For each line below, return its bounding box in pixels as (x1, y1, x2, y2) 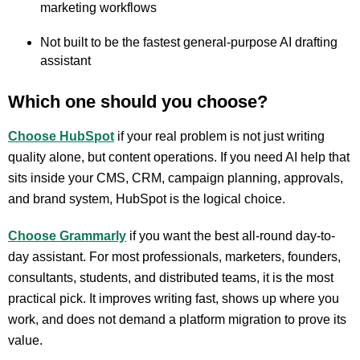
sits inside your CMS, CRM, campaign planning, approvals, (8, 171, 343, 185)
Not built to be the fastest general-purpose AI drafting (40, 35, 337, 49)
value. (8, 333, 43, 347)
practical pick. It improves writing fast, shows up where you (8, 292, 339, 305)
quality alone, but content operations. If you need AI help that (8, 150, 350, 164)
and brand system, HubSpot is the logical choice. (8, 192, 285, 206)
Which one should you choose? (8, 92, 268, 112)
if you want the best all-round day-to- (126, 229, 335, 243)
